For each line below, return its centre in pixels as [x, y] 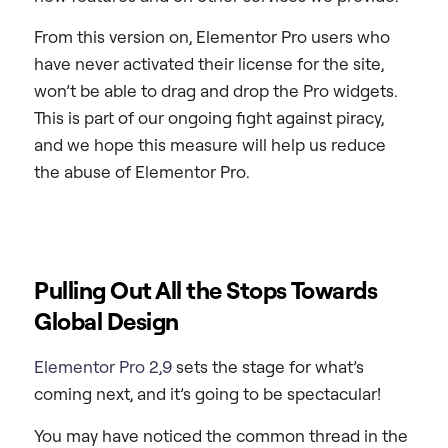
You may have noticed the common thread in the [221, 435]
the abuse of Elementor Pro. [142, 172]
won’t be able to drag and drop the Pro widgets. [216, 91]
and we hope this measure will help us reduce [210, 145]
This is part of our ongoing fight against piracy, [209, 118]
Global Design [106, 321]
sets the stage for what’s [268, 367]
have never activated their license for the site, [209, 64]
